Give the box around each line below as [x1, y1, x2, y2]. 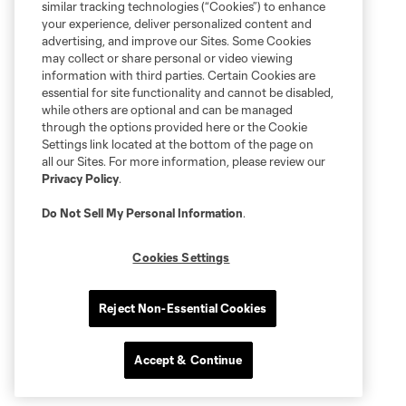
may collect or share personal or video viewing [42, 51, 293, 65]
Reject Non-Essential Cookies [99, 301, 266, 315]
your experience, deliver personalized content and [42, 16, 312, 31]
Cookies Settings [132, 250, 230, 265]
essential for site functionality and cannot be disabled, [42, 85, 333, 100]
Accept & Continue [134, 353, 243, 367]
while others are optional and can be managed [42, 102, 293, 117]
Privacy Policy [42, 171, 119, 186]
